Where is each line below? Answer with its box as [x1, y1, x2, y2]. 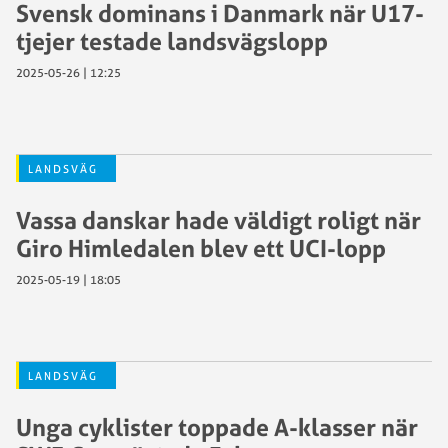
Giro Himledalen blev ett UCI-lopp [16, 233, 386, 263]
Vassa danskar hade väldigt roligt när [16, 205, 421, 235]
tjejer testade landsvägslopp [16, 26, 328, 56]
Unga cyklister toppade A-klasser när [16, 412, 418, 442]
